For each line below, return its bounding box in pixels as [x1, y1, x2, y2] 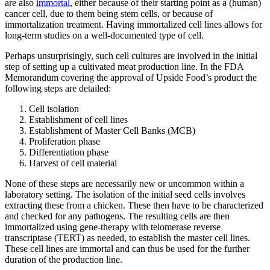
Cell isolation [29, 103, 79, 114]
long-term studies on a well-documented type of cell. [5, 30, 204, 40]
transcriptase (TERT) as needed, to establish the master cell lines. [5, 232, 250, 243]
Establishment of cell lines [29, 114, 128, 125]
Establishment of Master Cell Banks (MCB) [29, 125, 195, 136]
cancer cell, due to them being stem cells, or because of [5, 8, 213, 19]
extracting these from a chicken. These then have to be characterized [5, 199, 263, 210]
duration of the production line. [5, 254, 122, 265]
